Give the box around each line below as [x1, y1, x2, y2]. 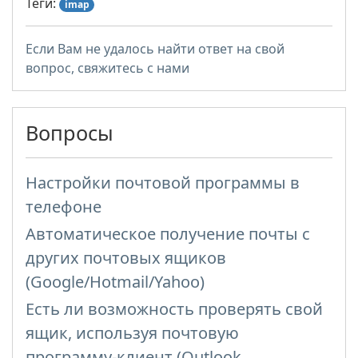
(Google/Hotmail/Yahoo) [26, 271, 205, 293]
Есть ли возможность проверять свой [26, 298, 323, 320]
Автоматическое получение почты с [26, 223, 310, 245]
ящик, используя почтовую [26, 322, 239, 344]
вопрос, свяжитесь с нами [26, 59, 189, 78]
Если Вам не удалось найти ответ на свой [26, 40, 284, 58]
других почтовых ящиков [26, 247, 226, 269]
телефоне [26, 196, 101, 218]
